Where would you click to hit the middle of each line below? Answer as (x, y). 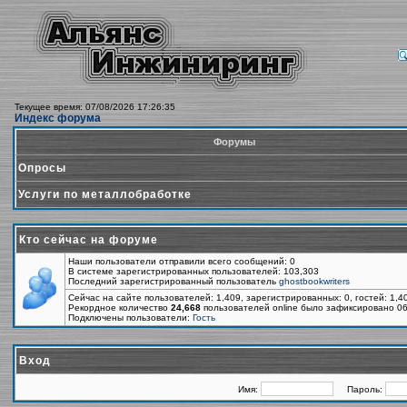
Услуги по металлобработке (105, 194)
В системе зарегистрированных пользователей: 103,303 (194, 271)
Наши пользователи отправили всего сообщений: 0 (182, 261)
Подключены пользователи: (130, 318)
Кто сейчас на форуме (89, 240)
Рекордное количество (119, 308)
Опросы (42, 168)
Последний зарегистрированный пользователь (174, 281)
